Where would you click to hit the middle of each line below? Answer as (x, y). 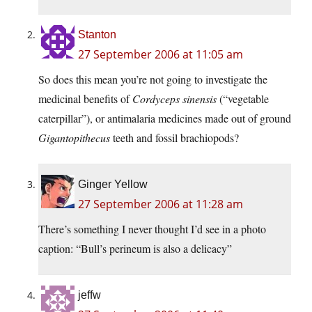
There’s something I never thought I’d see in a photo (152, 229)
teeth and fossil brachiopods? (174, 138)
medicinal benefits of (85, 99)
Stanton (97, 35)
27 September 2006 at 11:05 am (161, 55)
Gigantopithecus (74, 138)
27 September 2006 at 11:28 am (161, 204)
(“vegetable (243, 99)
